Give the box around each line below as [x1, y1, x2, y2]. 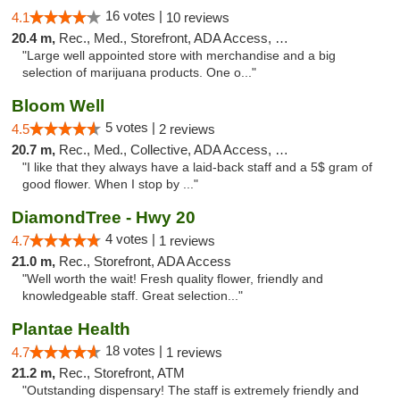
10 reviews [166, 10, 229, 25]
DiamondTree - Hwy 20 [12, 208, 196, 227]
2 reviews [159, 121, 215, 137]
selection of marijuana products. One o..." [22, 66, 256, 79]
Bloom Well [12, 96, 104, 115]
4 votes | [105, 231, 159, 246]
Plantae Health [12, 320, 130, 338]
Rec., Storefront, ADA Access [59, 254, 231, 269]
